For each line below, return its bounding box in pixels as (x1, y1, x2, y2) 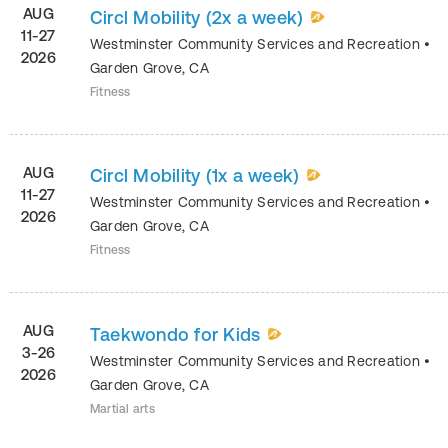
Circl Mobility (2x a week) (90, 6, 304, 28)
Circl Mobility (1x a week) (90, 165, 300, 186)
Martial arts (90, 401, 155, 416)
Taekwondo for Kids (90, 323, 261, 345)
